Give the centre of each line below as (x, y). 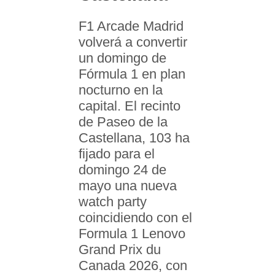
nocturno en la (121, 90)
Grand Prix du (120, 250)
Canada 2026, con (133, 266)
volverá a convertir (133, 42)
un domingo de (122, 58)
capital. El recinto (130, 106)
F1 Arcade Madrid (131, 26)
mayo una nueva (128, 186)
